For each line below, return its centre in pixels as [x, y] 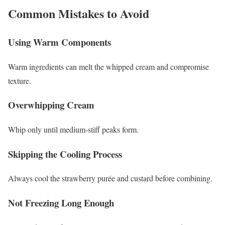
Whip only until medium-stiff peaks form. [73, 129]
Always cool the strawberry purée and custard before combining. [110, 178]
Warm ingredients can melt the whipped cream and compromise [108, 66]
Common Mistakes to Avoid [79, 13]
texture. [20, 80]
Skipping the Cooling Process [65, 154]
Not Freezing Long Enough [61, 203]
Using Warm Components [60, 42]
